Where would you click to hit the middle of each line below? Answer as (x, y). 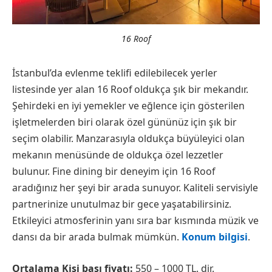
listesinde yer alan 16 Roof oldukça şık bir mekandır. (130, 90)
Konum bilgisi (215, 237)
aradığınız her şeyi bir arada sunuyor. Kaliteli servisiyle (135, 188)
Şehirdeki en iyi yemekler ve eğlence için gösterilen (128, 106)
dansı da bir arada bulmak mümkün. (97, 237)
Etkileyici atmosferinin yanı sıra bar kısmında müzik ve (135, 221)
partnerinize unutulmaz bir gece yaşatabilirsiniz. (122, 204)
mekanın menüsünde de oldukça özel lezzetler (118, 155)
